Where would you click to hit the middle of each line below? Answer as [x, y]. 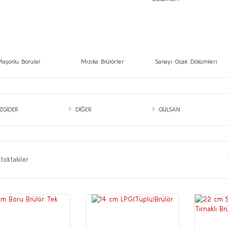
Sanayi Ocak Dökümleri [187, 62]
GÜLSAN [170, 109]
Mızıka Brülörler [103, 62]
